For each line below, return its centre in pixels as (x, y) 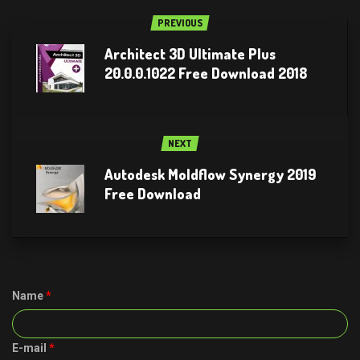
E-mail (31, 348)
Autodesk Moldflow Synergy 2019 (211, 174)
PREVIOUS (180, 22)
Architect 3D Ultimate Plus (190, 53)
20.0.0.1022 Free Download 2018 (206, 73)
